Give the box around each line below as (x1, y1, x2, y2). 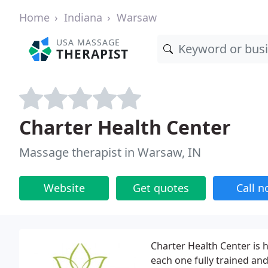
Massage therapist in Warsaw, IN (19, 144, 201, 160)
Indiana (64, 10, 102, 25)
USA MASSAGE (56, 36, 121, 48)
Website (43, 181, 85, 195)
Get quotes (133, 181, 189, 195)
